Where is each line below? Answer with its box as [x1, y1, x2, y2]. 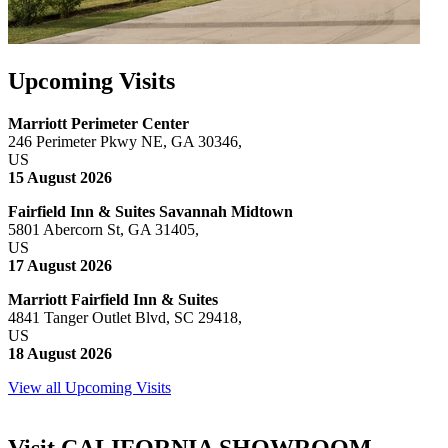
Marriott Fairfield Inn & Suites [8, 291, 218, 309]
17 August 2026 [8, 257, 112, 275]
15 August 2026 [8, 169, 112, 187]
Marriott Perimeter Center [8, 115, 189, 133]
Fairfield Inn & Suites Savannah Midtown [8, 203, 293, 221]
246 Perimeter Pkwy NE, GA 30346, [8, 133, 242, 151]
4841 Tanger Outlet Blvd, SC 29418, [8, 309, 242, 327]
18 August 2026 [8, 345, 112, 363]
